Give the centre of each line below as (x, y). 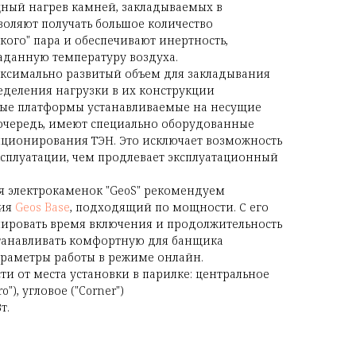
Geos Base (43, 207)
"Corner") (99, 290)
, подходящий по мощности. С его (169, 207)
